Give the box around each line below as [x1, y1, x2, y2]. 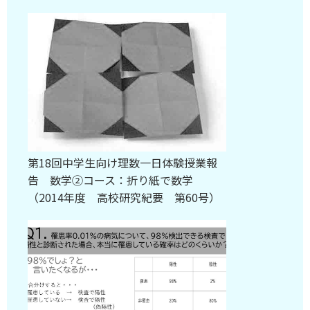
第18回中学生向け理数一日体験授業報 [28, 154, 217, 171]
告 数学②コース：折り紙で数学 [28, 172, 193, 188]
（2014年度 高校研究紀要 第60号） [28, 189, 220, 206]
